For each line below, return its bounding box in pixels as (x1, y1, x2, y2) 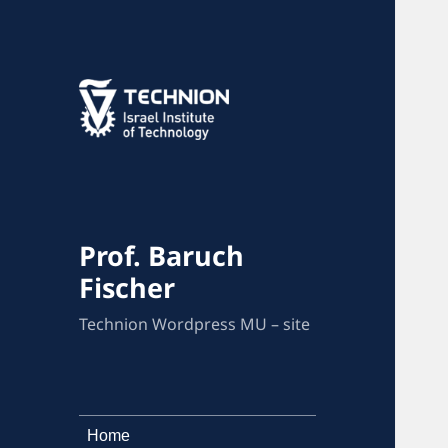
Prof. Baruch (79, 236, 245, 274)
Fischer (79, 268, 176, 306)
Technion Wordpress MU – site (79, 312, 311, 335)
